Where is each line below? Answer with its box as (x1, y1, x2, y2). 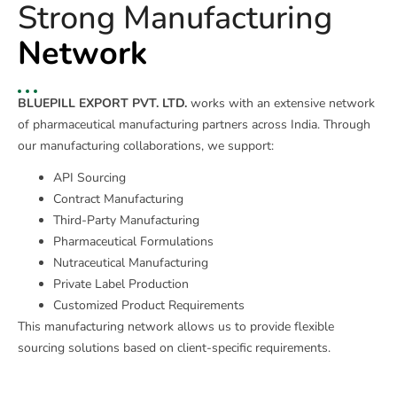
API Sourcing (53, 169, 126, 187)
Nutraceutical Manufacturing (53, 254, 208, 272)
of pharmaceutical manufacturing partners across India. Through (18, 116, 370, 134)
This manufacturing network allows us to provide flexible (18, 318, 334, 336)
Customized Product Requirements (53, 297, 245, 315)
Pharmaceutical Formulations (53, 233, 214, 251)
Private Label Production (53, 276, 189, 293)
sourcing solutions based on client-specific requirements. (18, 339, 331, 357)
